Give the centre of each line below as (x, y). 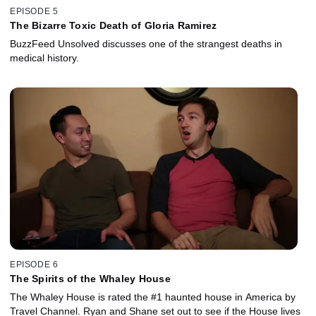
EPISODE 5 (34, 11)
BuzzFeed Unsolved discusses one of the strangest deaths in (146, 43)
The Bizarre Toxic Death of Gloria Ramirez (114, 25)
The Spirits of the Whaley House (90, 279)
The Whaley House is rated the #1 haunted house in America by (153, 297)
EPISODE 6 (34, 265)
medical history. (44, 57)
